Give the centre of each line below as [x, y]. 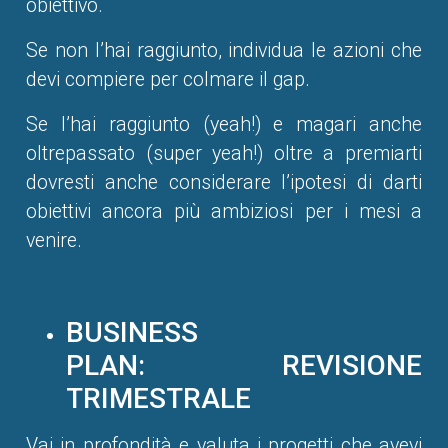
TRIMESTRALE [158, 399]
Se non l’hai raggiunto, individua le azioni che [224, 51]
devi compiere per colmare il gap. [168, 80]
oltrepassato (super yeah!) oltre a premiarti [224, 154]
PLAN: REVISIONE [244, 366]
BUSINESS [132, 333]
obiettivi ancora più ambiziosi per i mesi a [224, 212]
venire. [54, 241]
